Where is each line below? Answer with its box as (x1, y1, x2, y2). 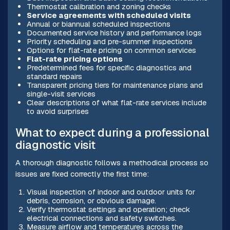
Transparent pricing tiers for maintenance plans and (26, 80, 203, 90)
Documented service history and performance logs (26, 28, 202, 38)
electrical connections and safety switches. (26, 213, 177, 223)
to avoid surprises (26, 106, 89, 117)
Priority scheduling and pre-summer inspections (26, 36, 193, 47)
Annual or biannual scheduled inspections (26, 19, 170, 29)
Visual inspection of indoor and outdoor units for (26, 187, 195, 197)
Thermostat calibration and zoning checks (26, 2, 171, 12)
